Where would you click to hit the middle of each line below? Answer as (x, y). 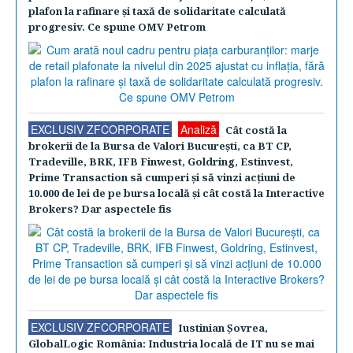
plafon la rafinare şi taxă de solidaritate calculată (157, 11)
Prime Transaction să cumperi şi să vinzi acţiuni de (162, 177)
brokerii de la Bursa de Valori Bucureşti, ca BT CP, (160, 146)
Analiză (199, 129)
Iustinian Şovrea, (223, 328)
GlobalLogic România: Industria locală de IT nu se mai (171, 344)
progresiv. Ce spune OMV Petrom (117, 27)
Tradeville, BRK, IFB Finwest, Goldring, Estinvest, (161, 162)
